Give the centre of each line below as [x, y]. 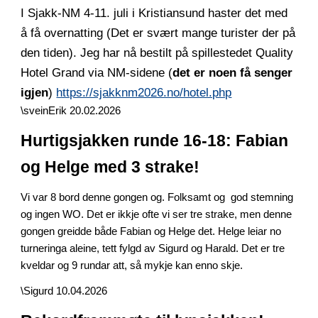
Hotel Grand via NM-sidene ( [97, 72]
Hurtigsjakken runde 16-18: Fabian [155, 141]
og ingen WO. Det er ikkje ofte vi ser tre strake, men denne [157, 214]
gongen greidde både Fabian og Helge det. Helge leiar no [151, 231]
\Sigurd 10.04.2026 [64, 291]
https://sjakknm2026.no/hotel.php [144, 92]
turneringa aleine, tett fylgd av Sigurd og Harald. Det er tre [153, 248]
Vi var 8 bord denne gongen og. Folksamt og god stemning [157, 197]
